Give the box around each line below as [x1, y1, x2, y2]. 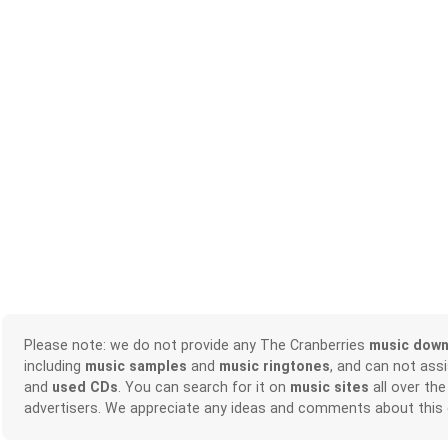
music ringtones [218, 358, 330, 375]
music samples [84, 358, 187, 375]
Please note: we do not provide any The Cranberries [23, 337, 369, 354]
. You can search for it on [117, 379, 290, 396]
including [23, 358, 85, 375]
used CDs [51, 379, 118, 396]
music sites [289, 379, 369, 396]
